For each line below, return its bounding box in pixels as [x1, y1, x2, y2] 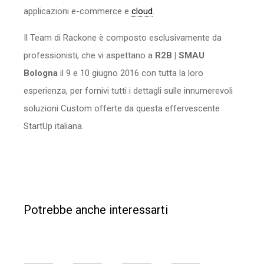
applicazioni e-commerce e [24, 5, 131, 16]
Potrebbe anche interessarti [24, 202, 168, 217]
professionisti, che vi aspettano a [24, 49, 155, 61]
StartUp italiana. [24, 120, 84, 131]
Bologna [24, 67, 58, 78]
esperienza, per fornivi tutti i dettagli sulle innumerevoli [24, 85, 233, 96]
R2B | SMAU [155, 49, 204, 61]
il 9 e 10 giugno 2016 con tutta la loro [58, 67, 203, 78]
